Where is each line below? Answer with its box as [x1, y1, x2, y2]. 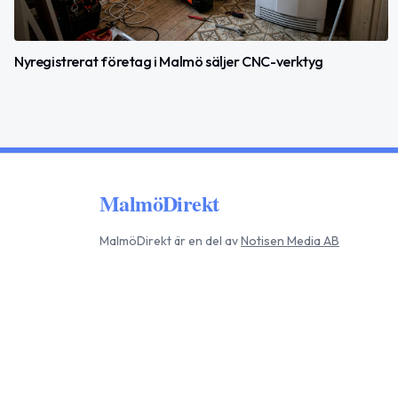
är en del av [171, 233, 238, 249]
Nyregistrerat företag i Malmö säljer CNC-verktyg [14, 52, 323, 70]
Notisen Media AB [241, 233, 339, 249]
